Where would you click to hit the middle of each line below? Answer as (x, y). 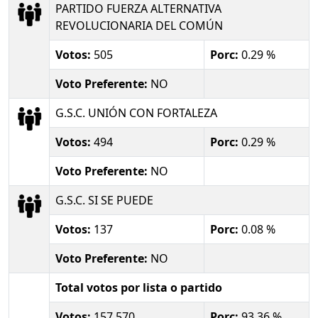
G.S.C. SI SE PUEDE (104, 200)
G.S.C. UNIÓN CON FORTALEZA (136, 113)
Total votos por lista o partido (139, 287)
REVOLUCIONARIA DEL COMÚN (139, 25)
